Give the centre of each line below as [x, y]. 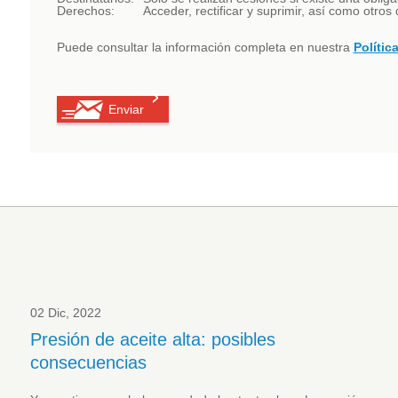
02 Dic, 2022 [65, 313]
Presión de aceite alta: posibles [152, 340]
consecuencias [88, 363]
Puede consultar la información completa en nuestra [205, 48]
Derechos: [85, 11]
